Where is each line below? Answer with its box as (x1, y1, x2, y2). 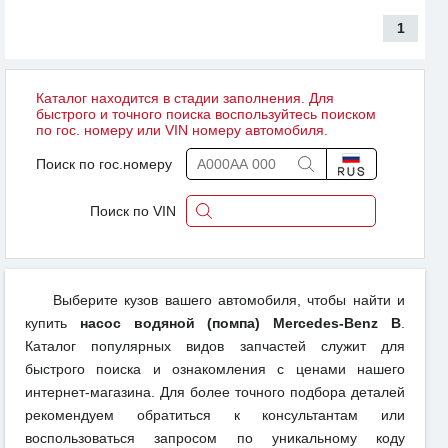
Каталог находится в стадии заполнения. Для (36, 90, 334, 107)
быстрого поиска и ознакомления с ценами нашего (25, 361, 405, 378)
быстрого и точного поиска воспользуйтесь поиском (36, 106, 376, 123)
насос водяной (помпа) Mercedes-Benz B (79, 315, 402, 332)
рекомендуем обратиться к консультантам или (25, 407, 405, 424)
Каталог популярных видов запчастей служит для (25, 338, 405, 355)
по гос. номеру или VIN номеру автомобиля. (36, 122, 328, 139)
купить (25, 315, 80, 332)
